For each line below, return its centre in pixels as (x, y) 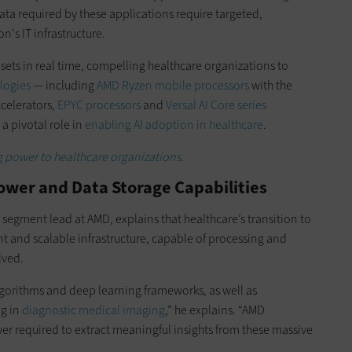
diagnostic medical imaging (93, 310)
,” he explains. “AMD (215, 310)
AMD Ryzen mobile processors (174, 85)
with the (272, 85)
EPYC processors (99, 104)
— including (64, 85)
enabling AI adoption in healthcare (174, 124)
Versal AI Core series (216, 104)
